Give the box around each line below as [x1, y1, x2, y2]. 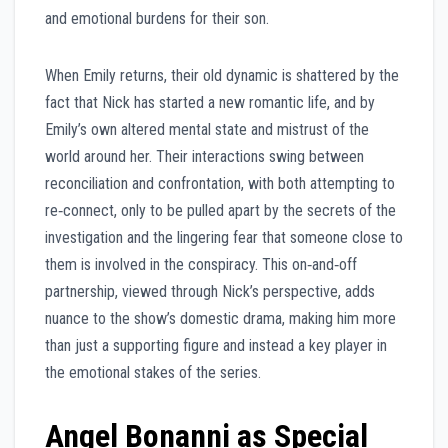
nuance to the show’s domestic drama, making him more [45, 308, 396, 328]
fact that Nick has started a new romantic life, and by [45, 92, 375, 112]
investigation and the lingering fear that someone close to [45, 227, 403, 247]
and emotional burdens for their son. [45, 8, 269, 28]
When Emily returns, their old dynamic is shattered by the [45, 65, 399, 85]
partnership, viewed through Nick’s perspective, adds [45, 281, 375, 301]
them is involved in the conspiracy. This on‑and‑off [45, 254, 357, 274]
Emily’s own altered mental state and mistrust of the [45, 119, 369, 139]
